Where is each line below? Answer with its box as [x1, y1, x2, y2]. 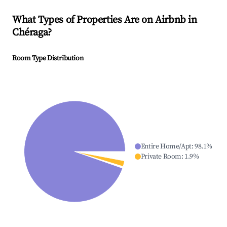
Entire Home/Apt [140, 142, 192, 152]
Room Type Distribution [12, 54, 84, 63]
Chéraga [12, 26, 48, 40]
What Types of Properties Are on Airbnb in [12, 14, 197, 27]
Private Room [140, 152, 181, 162]
